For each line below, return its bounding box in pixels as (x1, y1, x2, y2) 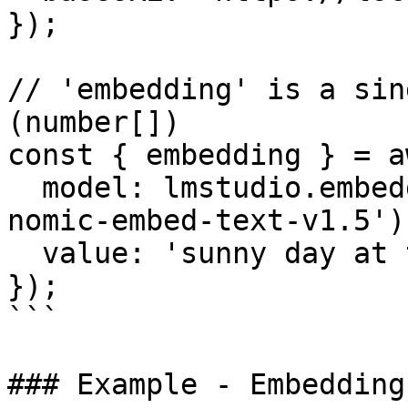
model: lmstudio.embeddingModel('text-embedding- (7, 171, 42, 204)
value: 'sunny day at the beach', (7, 237, 42, 270)
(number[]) (7, 106, 180, 138)
